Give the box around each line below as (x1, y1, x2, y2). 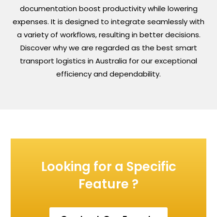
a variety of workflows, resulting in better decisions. (16, 29, 201, 40)
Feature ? (78, 175, 139, 193)
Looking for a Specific (41, 157, 176, 175)
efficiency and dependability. (56, 68, 161, 79)
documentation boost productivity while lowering (19, 3, 198, 14)
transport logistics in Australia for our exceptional (20, 55, 197, 66)
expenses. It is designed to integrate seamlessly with (13, 16, 204, 27)
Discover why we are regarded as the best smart (20, 42, 197, 53)
